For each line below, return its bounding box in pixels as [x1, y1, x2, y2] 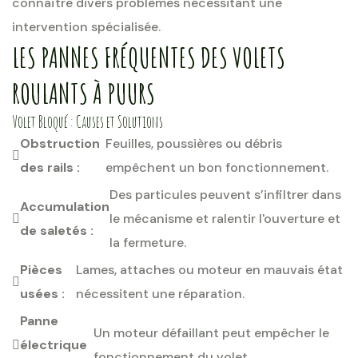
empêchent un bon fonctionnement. [105, 159, 328, 176]
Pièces [20, 261, 62, 278]
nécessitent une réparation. [75, 285, 245, 302]
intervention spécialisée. [12, 18, 161, 35]
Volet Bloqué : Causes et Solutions [12, 112, 163, 132]
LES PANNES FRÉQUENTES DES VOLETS [12, 39, 285, 75]
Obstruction [20, 135, 100, 152]
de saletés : [20, 222, 93, 239]
